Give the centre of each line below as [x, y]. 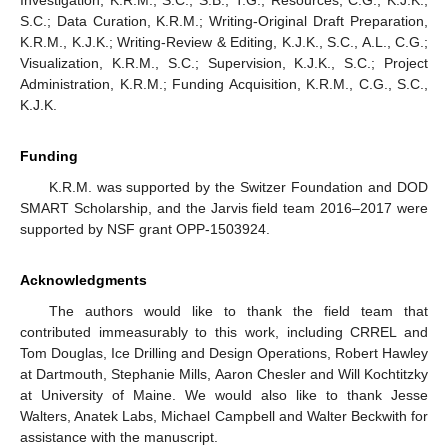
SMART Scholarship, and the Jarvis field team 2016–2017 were [224, 208]
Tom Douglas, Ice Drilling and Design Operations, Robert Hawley [224, 353]
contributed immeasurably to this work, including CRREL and [224, 332]
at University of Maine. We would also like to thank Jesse [224, 395]
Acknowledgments [83, 280]
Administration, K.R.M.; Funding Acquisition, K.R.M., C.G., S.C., [224, 84]
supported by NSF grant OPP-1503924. [145, 229]
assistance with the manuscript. [119, 437]
